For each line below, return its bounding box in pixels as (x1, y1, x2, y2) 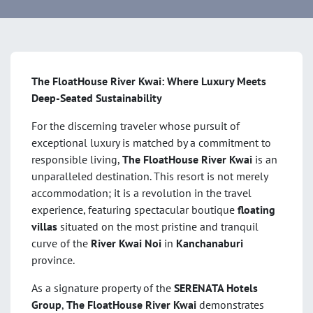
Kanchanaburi (176, 236, 243, 251)
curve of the (31, 236, 91, 251)
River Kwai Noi (91, 236, 161, 251)
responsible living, (31, 152, 122, 167)
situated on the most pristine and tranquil (57, 219, 259, 234)
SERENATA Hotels (174, 281, 258, 296)
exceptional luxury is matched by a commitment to (31, 136, 271, 150)
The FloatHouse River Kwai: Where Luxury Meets (31, 74, 266, 89)
